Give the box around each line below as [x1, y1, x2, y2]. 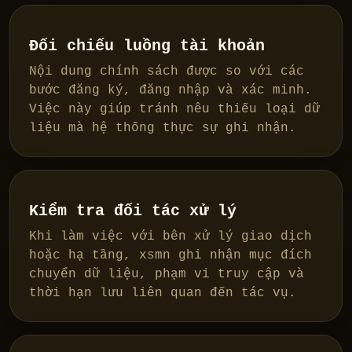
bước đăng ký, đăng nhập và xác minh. [29, 83, 312, 98]
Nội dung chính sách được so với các [29, 64, 304, 79]
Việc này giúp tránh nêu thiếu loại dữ [29, 102, 320, 117]
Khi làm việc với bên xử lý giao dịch [29, 229, 312, 244]
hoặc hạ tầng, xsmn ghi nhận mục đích [29, 248, 312, 263]
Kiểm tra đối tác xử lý [29, 202, 236, 221]
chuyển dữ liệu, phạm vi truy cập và [29, 267, 304, 282]
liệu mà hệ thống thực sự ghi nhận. [29, 121, 296, 136]
